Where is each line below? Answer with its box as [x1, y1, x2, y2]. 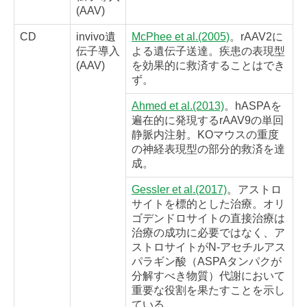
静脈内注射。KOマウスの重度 [132, 129, 279, 141]
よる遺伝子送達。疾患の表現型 [132, 45, 285, 58]
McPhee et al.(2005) [132, 31, 230, 43]
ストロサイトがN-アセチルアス [132, 241, 286, 254]
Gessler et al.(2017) [132, 184, 227, 196]
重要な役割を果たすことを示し [132, 284, 285, 297]
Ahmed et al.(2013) [132, 100, 224, 112]
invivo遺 [76, 31, 116, 43]
